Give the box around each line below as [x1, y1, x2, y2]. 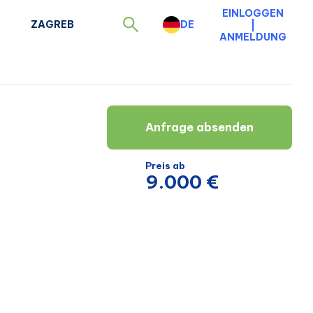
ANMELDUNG [219, 30, 286, 43]
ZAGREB [31, 17, 74, 31]
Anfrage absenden [145, 120, 254, 135]
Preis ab [145, 160, 185, 172]
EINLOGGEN [222, 6, 284, 20]
